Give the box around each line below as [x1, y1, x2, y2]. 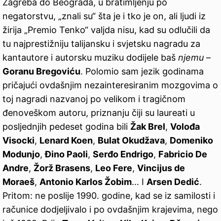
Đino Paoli [45, 149, 88, 160]
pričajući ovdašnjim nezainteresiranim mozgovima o [2, 80, 218, 91]
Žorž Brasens [34, 163, 90, 174]
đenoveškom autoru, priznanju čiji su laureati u [2, 108, 195, 118]
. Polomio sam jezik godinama [80, 66, 204, 77]
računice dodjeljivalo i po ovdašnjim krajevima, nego [2, 204, 218, 215]
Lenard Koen [39, 135, 93, 146]
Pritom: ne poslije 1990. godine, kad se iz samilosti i [2, 190, 215, 201]
